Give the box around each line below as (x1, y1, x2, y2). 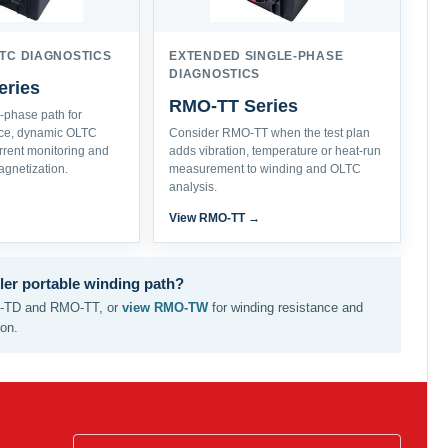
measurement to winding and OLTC (169, 162, 362, 176)
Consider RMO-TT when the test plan (169, 126, 371, 140)
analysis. (169, 180, 218, 194)
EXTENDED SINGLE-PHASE (169, 49, 344, 63)
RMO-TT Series (169, 96, 299, 116)
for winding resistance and (207, 300, 363, 315)
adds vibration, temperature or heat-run (169, 144, 382, 158)
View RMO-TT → (169, 211, 261, 225)
